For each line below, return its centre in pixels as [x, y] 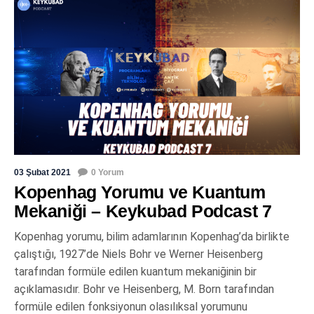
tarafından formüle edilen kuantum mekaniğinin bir [135, 272]
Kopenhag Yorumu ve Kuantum [140, 192]
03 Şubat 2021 [42, 173]
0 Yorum [108, 173]
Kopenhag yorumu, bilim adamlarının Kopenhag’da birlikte [152, 237]
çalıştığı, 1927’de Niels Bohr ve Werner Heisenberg [138, 254]
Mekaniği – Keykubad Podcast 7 [143, 211]
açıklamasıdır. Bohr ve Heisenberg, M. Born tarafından [144, 289]
